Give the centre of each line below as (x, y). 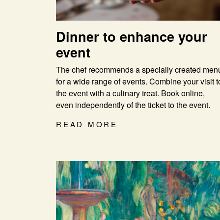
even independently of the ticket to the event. (133, 105)
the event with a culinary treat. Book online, (130, 93)
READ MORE (87, 124)
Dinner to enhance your (132, 36)
